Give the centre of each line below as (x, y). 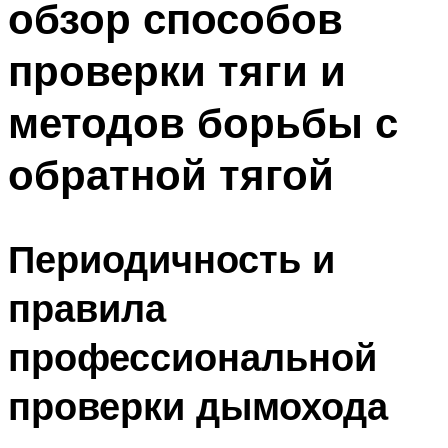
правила (87, 308)
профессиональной (192, 357)
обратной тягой (171, 173)
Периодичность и (171, 259)
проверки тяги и (177, 69)
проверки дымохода (198, 406)
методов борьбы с (203, 121)
